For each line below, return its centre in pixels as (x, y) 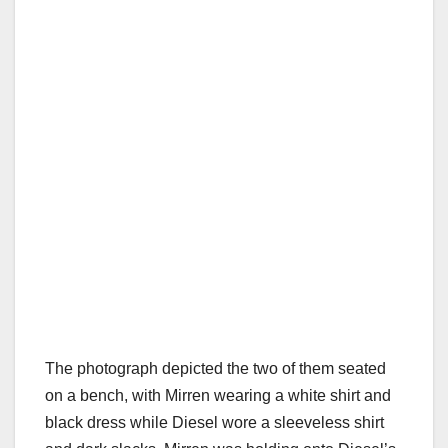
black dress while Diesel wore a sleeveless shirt (214, 423)
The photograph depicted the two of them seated (215, 369)
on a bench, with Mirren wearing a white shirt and (218, 396)
